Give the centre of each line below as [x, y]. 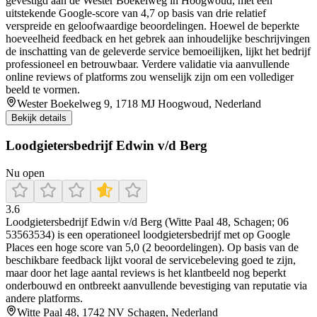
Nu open [25, 173]
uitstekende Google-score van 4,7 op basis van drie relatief [136, 13]
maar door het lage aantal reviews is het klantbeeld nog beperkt [146, 272]
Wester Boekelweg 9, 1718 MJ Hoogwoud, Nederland [139, 103]
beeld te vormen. [43, 89]
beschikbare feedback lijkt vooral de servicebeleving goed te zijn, [151, 260]
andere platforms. [44, 298]
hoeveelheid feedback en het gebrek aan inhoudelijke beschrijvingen [158, 38]
